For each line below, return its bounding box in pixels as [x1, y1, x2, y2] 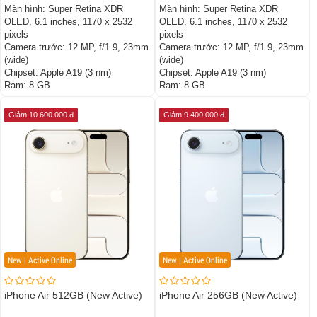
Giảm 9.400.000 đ [163, 110, 224, 120]
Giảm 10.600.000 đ [8, 110, 74, 120]
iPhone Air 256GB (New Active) [159, 289, 297, 301]
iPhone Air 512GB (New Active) [4, 289, 142, 301]
